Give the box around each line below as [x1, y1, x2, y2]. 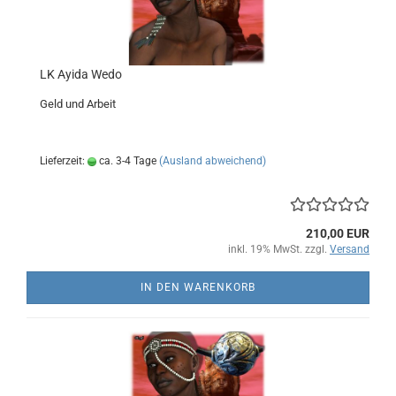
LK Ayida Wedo [40, 67, 122, 81]
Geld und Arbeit [40, 97, 116, 110]
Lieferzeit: [40, 155, 88, 167]
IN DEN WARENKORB [141, 281, 255, 293]
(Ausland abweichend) [159, 155, 266, 167]
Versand [330, 243, 369, 255]
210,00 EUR [306, 226, 369, 240]
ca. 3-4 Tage [96, 155, 156, 167]
